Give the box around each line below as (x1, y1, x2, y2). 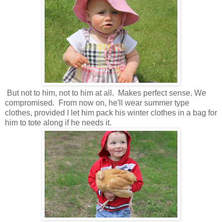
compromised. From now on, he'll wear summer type (5, 99, 189, 108)
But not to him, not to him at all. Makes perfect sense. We (5, 89, 206, 98)
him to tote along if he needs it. (5, 118, 111, 127)
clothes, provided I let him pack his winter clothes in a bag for (5, 109, 217, 117)
